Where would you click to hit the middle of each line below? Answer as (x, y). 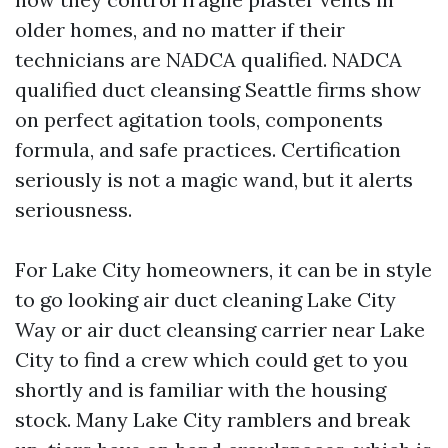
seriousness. (73, 210)
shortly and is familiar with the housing (200, 390)
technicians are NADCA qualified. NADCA (208, 60)
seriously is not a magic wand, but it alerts (214, 180)
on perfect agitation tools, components (199, 120)
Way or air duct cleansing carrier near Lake (220, 330)
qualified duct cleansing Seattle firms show (218, 90)
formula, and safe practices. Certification (208, 150)
